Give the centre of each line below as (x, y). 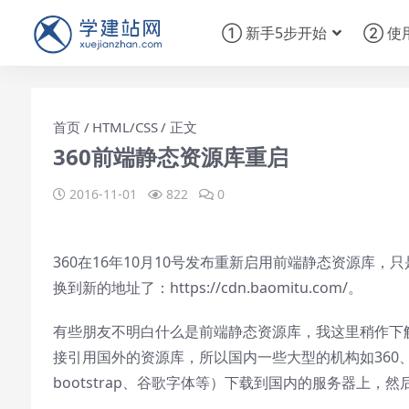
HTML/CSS (125, 127)
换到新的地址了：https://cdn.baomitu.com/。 (208, 287)
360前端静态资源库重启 (171, 157)
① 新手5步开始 (274, 32)
